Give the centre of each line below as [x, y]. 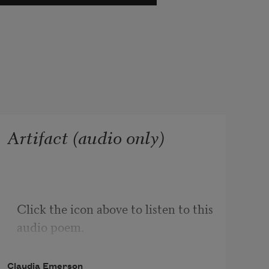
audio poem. [50, 227]
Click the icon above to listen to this [115, 209]
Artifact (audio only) [86, 137]
